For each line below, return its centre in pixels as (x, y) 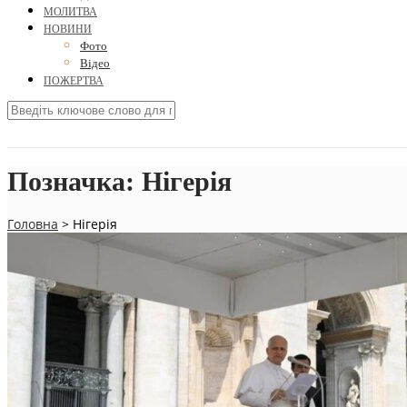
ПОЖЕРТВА (74, 81)
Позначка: (74, 182)
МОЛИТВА (70, 12)
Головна (33, 224)
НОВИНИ (68, 30)
